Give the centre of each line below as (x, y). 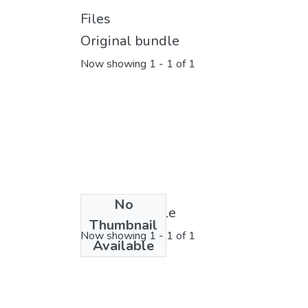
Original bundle (130, 41)
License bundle (128, 212)
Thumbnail (123, 225)
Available (123, 245)
